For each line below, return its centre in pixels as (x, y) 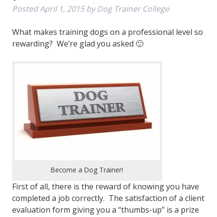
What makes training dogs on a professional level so (107, 32)
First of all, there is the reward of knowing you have (105, 186)
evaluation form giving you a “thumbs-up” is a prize (105, 209)
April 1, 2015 (62, 8)
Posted (26, 8)
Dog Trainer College (133, 8)
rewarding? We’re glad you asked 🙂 (77, 43)
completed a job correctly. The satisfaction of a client (108, 198)
